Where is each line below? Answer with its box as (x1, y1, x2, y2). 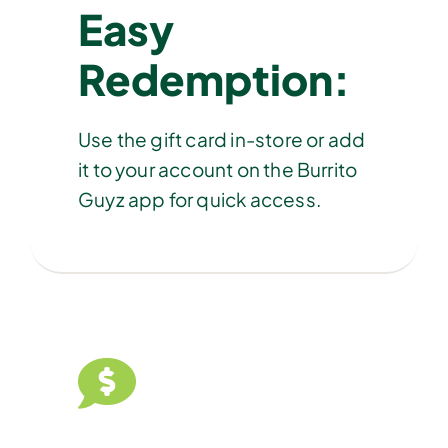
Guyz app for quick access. (77, 186, 321, 211)
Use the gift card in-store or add (77, 126, 366, 151)
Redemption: (77, 51, 350, 105)
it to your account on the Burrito (77, 156, 358, 181)
